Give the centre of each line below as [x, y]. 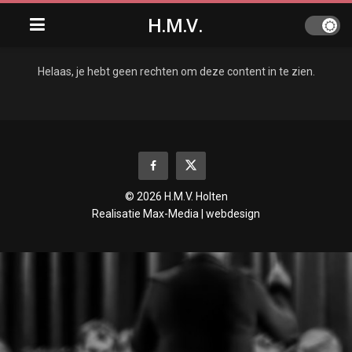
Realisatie [117, 213]
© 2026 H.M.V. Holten [176, 196]
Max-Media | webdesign [202, 213]
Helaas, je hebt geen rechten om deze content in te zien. [176, 71]
